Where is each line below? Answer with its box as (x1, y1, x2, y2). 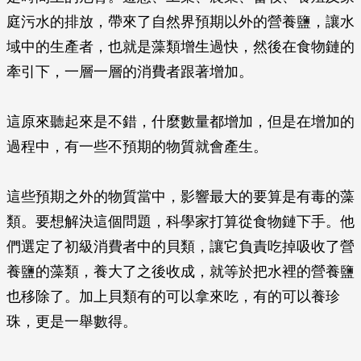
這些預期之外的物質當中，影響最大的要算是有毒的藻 (6, 189, 355, 205)
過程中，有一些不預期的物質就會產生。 (6, 139, 268, 155)
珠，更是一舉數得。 (6, 313, 137, 330)
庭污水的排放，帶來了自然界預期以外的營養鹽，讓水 (6, 14, 355, 30)
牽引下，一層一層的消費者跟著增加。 (6, 64, 253, 80)
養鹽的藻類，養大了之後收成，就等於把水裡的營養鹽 (6, 263, 355, 280)
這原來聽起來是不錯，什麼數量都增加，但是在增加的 (6, 114, 355, 130)
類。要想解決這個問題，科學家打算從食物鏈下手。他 (6, 214, 355, 230)
